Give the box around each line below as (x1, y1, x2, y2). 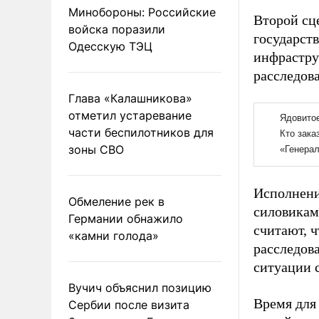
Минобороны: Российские (68, 4, 216, 19)
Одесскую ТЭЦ (68, 38, 152, 53)
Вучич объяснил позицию (68, 280, 211, 295)
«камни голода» (68, 228, 159, 243)
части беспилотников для (68, 125, 214, 140)
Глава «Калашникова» (68, 90, 192, 105)
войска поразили (68, 21, 165, 36)
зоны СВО (68, 142, 124, 157)
